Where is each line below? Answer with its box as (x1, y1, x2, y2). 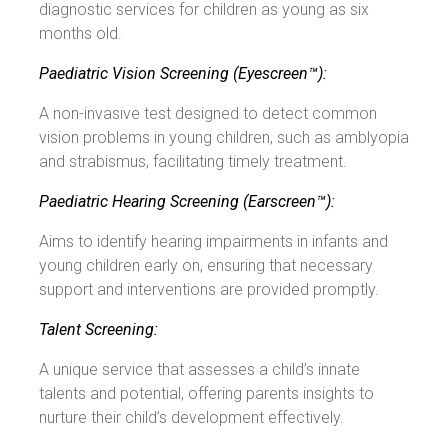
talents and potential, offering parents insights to (39, 384, 374, 404)
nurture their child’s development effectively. (39, 408, 344, 428)
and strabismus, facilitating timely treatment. (39, 152, 347, 172)
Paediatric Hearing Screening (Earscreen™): (39, 192, 335, 212)
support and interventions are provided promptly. (39, 280, 379, 300)
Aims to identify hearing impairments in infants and (39, 232, 388, 252)
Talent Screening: (39, 320, 158, 340)
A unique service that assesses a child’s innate (39, 360, 360, 380)
